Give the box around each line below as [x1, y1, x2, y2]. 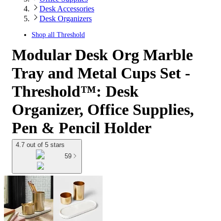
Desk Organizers [39, 14, 92, 23]
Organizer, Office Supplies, [12, 101, 194, 118]
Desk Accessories [39, 4, 94, 13]
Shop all [32, 31, 57, 38]
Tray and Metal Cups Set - [12, 64, 190, 82]
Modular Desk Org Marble [12, 46, 193, 64]
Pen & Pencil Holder [12, 119, 151, 137]
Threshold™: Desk [12, 82, 139, 100]
